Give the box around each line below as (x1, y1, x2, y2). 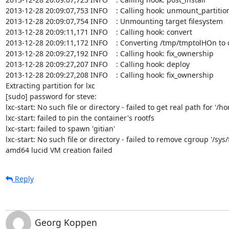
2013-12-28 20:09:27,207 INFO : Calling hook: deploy (5, 59, 190, 69)
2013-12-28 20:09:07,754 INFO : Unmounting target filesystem (5, 16, 223, 26)
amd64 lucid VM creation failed (5, 145, 112, 155)
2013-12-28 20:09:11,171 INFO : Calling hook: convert (5, 27, 192, 37)
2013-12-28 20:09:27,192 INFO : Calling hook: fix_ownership (5, 48, 214, 58)
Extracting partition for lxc (5, 80, 95, 90)
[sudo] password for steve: (5, 91, 99, 101)
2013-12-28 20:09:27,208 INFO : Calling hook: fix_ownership (5, 70, 214, 80)
